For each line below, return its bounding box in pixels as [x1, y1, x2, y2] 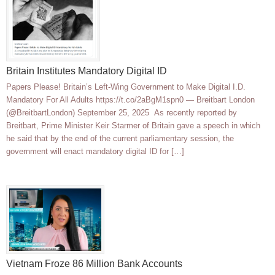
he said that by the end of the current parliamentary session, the [6, 134, 234, 144]
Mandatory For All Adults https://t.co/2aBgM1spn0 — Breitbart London [6, 95, 255, 105]
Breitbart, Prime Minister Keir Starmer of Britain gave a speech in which [6, 121, 260, 131]
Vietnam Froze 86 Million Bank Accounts [6, 258, 182, 269]
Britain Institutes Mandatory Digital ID [6, 66, 167, 77]
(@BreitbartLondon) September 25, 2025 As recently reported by [6, 108, 237, 118]
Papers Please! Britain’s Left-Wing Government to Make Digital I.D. [6, 82, 246, 92]
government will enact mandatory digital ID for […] [6, 147, 184, 157]
